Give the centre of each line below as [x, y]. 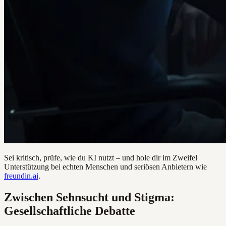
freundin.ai [21, 176]
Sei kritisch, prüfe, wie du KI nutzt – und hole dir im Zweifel [101, 158]
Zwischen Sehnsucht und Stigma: [89, 197]
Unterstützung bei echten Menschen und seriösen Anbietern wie [105, 167]
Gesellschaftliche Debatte [70, 211]
